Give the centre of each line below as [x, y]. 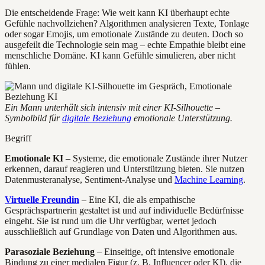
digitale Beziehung [97, 118]
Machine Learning [209, 180]
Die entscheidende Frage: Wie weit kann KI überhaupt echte [117, 13]
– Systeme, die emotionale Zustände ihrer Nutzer [155, 159]
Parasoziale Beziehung [50, 252]
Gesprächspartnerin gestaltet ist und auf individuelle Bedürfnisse [124, 211]
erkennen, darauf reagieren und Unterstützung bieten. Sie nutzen [125, 169]
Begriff [18, 138]
